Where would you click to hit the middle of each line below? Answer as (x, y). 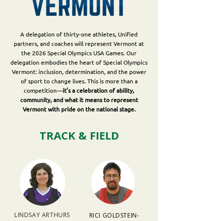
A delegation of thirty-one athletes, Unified (79, 34)
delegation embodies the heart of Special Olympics (79, 62)
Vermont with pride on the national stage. (79, 109)
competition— (43, 90)
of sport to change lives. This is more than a (79, 81)
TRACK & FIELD (79, 135)
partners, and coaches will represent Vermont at (79, 43)
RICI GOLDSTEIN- (114, 215)
